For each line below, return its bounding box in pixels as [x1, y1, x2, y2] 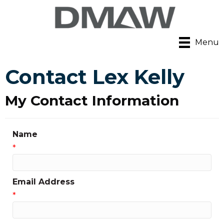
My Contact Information [5, 92, 179, 109]
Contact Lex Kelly [5, 64, 184, 89]
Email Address [12, 177, 74, 187]
